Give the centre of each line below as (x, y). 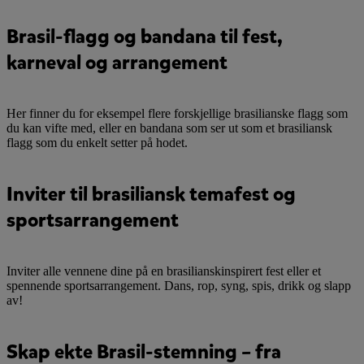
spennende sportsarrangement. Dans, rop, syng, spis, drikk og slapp (179, 285)
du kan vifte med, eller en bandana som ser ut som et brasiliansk (169, 128)
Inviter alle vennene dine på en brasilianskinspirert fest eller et (164, 271)
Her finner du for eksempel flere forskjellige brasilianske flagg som (177, 113)
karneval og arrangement (117, 62)
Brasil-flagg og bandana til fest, (145, 36)
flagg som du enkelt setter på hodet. (97, 142)
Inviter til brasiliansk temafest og (151, 194)
